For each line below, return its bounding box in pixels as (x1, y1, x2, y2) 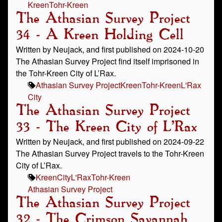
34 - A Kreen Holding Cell (16, 28, 183, 42)
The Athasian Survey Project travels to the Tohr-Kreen (16, 148, 204, 159)
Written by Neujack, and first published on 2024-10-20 (16, 44, 204, 55)
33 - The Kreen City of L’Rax (16, 120, 197, 134)
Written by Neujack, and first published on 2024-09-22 (16, 136, 204, 147)
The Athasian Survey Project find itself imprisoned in (16, 55, 199, 67)
